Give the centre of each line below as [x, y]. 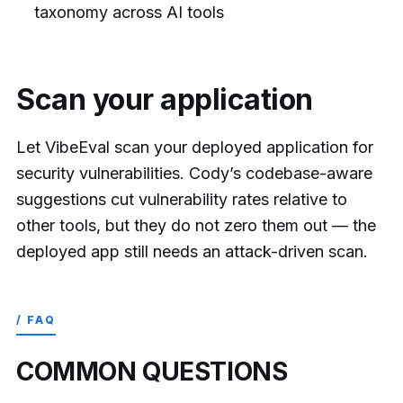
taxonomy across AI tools [129, 12]
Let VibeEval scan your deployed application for [195, 148]
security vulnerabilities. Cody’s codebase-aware [194, 174]
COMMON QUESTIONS [152, 372]
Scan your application [165, 99]
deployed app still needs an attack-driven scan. [192, 252]
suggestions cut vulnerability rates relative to [182, 200]
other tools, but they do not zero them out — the [196, 226]
